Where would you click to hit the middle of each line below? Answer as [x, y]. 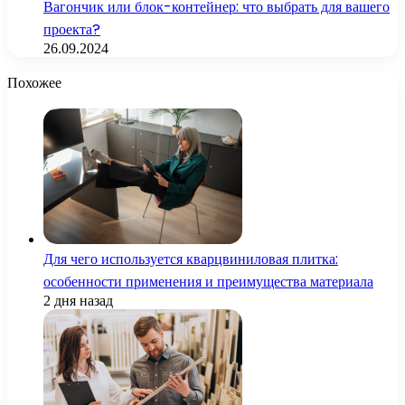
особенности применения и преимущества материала [208, 281]
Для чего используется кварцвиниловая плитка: [191, 259]
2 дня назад [78, 300]
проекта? [72, 29]
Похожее [34, 82]
